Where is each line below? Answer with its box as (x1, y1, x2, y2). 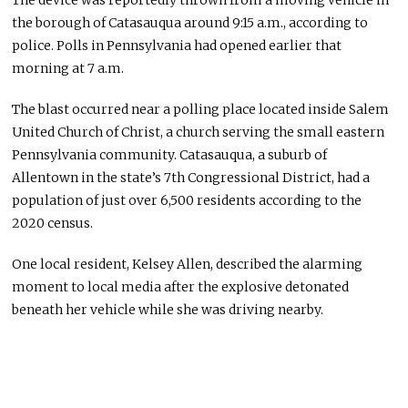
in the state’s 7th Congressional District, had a (78, 169, 371, 187)
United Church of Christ (12, 124, 161, 141)
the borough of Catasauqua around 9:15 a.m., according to (12, 15, 369, 32)
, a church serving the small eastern (160, 124, 385, 141)
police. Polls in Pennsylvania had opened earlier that (12, 37, 342, 55)
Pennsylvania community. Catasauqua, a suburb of (12, 147, 328, 164)
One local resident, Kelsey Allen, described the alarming (12, 256, 363, 273)
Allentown (12, 169, 79, 187)
